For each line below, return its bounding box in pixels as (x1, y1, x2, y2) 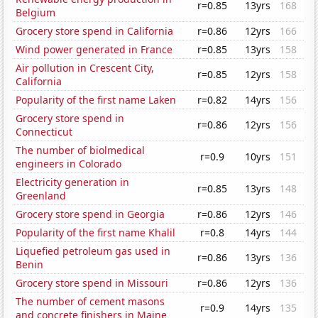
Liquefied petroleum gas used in (16, 244, 171, 258)
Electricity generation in (16, 175, 130, 190)
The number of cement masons (16, 295, 165, 309)
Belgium (16, 6, 56, 20)
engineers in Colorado (16, 157, 122, 171)
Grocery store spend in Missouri (16, 276, 169, 290)
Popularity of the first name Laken (16, 93, 177, 107)
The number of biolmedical (16, 143, 146, 158)
